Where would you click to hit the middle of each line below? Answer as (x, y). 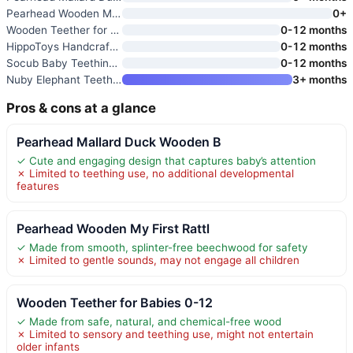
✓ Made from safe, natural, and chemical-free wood (149, 321)
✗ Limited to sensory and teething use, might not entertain (165, 334)
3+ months (320, 79)
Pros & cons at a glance (81, 108)
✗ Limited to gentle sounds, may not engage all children (158, 260)
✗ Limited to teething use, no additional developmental (155, 173)
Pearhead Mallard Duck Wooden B (119, 141)
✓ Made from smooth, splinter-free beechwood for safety (162, 247)
